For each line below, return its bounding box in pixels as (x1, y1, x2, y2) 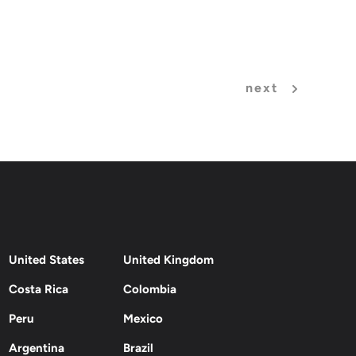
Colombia (122, 281, 176, 296)
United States (9, 252, 85, 267)
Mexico (122, 311, 163, 326)
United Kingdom (122, 252, 214, 267)
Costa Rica (9, 281, 69, 296)
